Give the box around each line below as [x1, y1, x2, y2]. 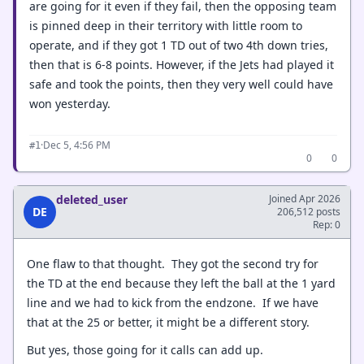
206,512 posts [277, 205, 340, 219]
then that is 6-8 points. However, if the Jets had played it [29, 56, 334, 72]
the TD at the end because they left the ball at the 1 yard [27, 275, 336, 291]
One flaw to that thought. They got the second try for [27, 255, 318, 271]
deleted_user [56, 192, 128, 207]
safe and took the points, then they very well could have [29, 76, 333, 92]
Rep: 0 [313, 218, 340, 232]
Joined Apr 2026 [269, 192, 340, 206]
